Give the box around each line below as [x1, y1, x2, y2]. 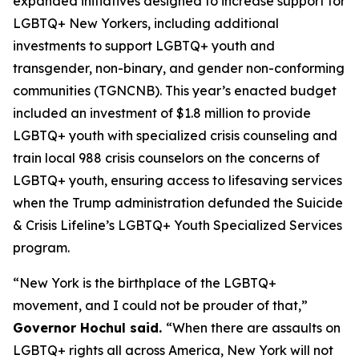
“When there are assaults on [166, 320, 341, 336]
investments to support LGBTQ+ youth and [13, 38, 275, 54]
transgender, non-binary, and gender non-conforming [13, 60, 345, 76]
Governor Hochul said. [13, 320, 166, 336]
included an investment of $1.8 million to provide [13, 105, 311, 121]
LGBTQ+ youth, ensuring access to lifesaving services [13, 172, 342, 188]
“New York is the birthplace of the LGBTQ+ [13, 275, 276, 291]
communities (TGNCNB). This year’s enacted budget [13, 83, 337, 99]
